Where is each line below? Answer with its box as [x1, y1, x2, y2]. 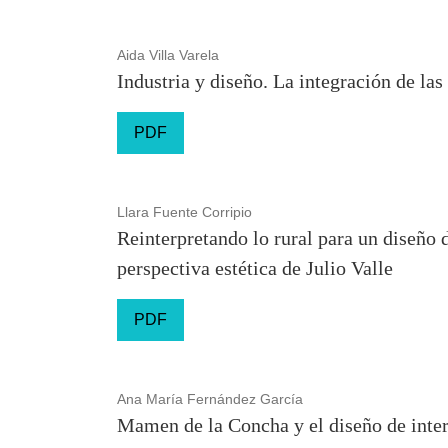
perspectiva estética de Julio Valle [117, 257, 393, 279]
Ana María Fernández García [117, 391, 303, 407]
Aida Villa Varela [117, 47, 219, 63]
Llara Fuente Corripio [117, 204, 252, 220]
